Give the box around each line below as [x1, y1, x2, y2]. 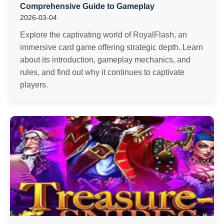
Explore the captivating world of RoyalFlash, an [20, 30, 187, 39]
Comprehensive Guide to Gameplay [20, 2, 154, 10]
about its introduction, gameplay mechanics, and [20, 55, 190, 64]
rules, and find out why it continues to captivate [20, 68, 184, 76]
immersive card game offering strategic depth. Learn [20, 43, 203, 51]
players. [20, 80, 48, 89]
